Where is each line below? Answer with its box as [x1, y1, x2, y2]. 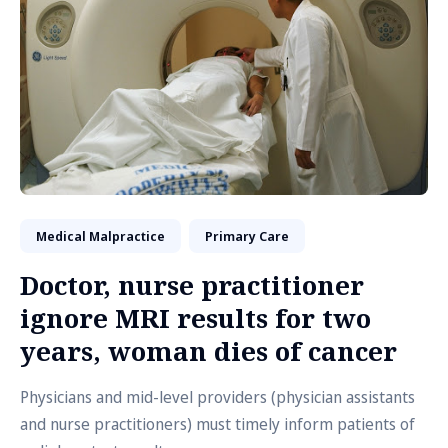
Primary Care [205, 227, 289, 245]
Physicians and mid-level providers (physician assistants [20, 386, 415, 408]
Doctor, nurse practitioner [20, 267, 364, 303]
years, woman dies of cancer [20, 333, 397, 369]
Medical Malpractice [36, 227, 165, 245]
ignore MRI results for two [20, 300, 371, 336]
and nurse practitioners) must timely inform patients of [20, 413, 415, 435]
